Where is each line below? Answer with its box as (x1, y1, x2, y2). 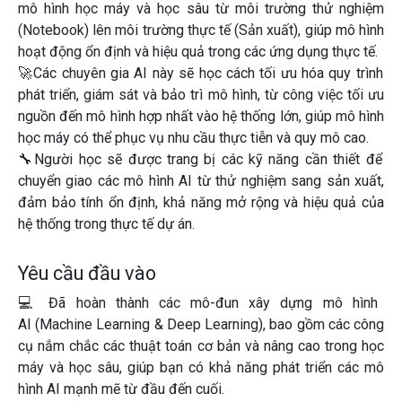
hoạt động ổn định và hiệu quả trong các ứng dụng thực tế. (18, 43, 378, 60)
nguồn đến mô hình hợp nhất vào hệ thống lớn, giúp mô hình (18, 108, 384, 125)
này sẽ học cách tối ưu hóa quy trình (147, 65, 383, 82)
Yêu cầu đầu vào (18, 262, 156, 284)
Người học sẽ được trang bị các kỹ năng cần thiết (34, 151, 361, 168)
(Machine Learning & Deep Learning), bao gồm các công (31, 316, 384, 333)
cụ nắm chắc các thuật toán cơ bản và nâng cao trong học (18, 337, 384, 354)
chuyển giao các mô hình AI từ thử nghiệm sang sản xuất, (18, 172, 384, 189)
